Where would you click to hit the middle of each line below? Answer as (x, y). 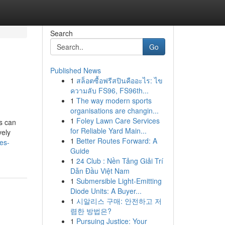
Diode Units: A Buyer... (106, 191)
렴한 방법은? (91, 211)
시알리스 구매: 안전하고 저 (119, 201)
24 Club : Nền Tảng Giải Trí (120, 161)
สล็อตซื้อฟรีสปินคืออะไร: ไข (119, 80)
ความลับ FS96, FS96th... (109, 90)
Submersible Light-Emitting (119, 181)
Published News (75, 70)
